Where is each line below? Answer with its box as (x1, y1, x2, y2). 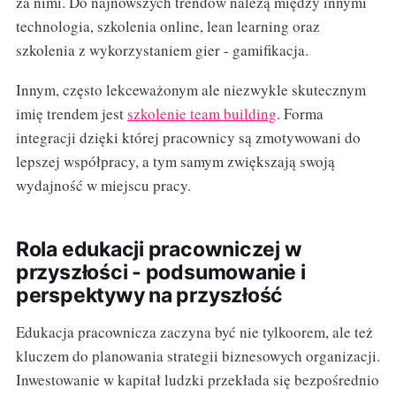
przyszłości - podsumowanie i (15, 259, 306, 285)
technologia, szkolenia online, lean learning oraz (15, 15, 320, 36)
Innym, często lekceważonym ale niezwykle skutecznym (15, 79, 366, 100)
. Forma (276, 103, 324, 124)
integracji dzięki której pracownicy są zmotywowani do (15, 126, 361, 148)
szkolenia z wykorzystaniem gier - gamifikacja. (15, 39, 308, 60)
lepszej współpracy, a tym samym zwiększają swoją (15, 150, 335, 171)
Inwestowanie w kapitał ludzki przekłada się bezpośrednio (15, 369, 379, 390)
